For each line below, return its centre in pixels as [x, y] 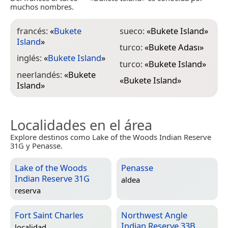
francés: [33, 31]
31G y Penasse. [36, 145]
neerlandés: [40, 74]
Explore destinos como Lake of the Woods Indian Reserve [111, 137]
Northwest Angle [154, 215]
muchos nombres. [42, 6]
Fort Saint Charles [49, 215]
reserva [28, 190]
